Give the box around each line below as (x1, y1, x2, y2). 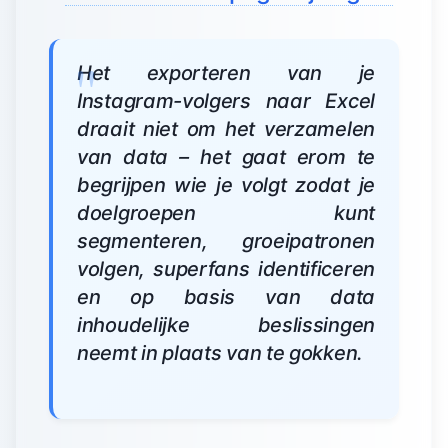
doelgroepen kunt (77, 201, 375, 225)
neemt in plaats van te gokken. (77, 341, 363, 365)
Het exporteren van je (77, 61, 375, 85)
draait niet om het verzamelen (77, 117, 375, 141)
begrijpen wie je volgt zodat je (77, 173, 375, 197)
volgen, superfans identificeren (77, 257, 375, 281)
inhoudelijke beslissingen (77, 313, 375, 337)
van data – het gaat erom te (77, 145, 375, 169)
